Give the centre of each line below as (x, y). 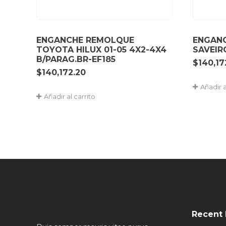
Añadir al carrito (70, 96)
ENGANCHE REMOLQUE (85, 40)
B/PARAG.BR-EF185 (76, 59)
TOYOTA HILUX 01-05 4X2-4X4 (101, 49)
